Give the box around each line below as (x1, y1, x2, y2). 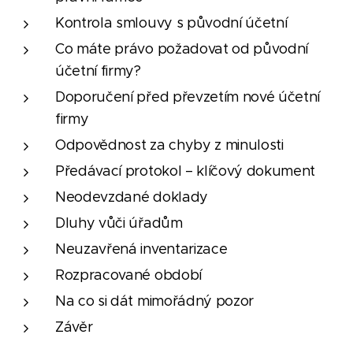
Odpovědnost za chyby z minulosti (55, 136, 284, 154)
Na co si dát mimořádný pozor (55, 292, 255, 310)
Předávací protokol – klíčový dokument (55, 162, 316, 180)
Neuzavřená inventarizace (55, 240, 228, 258)
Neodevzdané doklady (55, 188, 208, 206)
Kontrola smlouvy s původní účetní (55, 14, 288, 32)
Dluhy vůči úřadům (55, 214, 183, 232)
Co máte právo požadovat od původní (55, 40, 309, 58)
